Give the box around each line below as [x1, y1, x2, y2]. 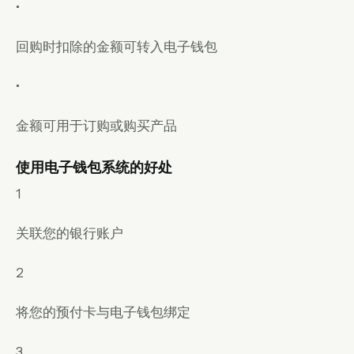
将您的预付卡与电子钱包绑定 [16, 303, 190, 320]
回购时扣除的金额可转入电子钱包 [16, 38, 217, 55]
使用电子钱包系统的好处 [16, 158, 172, 175]
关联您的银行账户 [16, 224, 123, 241]
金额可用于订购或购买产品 [16, 117, 177, 134]
